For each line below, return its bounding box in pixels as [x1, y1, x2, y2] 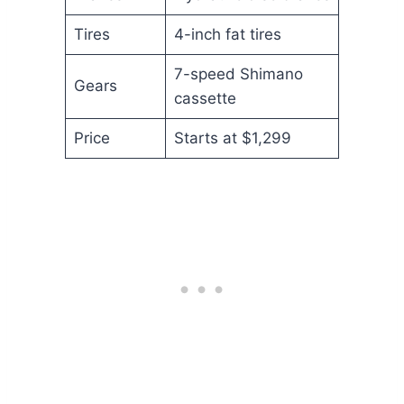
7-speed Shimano [173, 65, 303, 84]
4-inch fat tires [173, 25, 281, 44]
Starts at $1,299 [173, 129, 291, 148]
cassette [173, 89, 236, 108]
